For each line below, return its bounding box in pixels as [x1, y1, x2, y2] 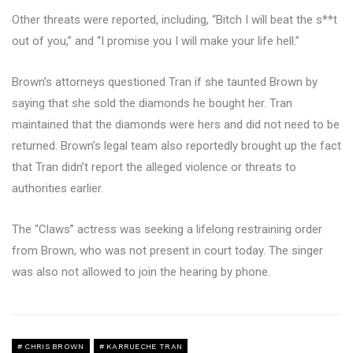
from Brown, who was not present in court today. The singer [12, 243, 323, 258]
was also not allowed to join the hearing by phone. [12, 265, 270, 279]
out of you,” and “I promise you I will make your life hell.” [12, 34, 299, 48]
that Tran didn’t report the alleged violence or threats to [12, 160, 296, 174]
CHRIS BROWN [24, 342, 84, 351]
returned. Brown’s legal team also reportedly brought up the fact [12, 139, 341, 153]
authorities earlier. [12, 181, 103, 195]
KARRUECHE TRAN [106, 342, 183, 351]
